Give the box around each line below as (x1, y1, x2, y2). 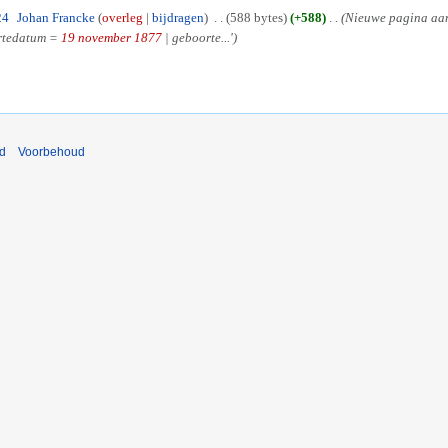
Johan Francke (16, 10, 95, 26)
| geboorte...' (161, 30, 233, 46)
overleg (101, 10, 143, 26)
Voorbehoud (18, 145, 85, 160)
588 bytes (229, 10, 283, 26)
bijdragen (151, 10, 204, 26)
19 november (60, 30, 131, 46)
